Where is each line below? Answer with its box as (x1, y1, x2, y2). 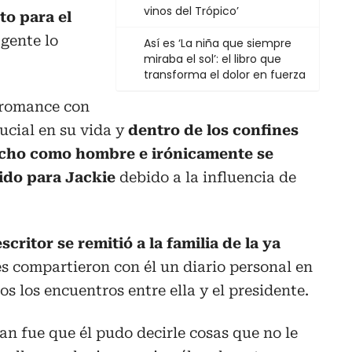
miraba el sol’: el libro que (144, 51, 281, 68)
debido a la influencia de (115, 169, 296, 186)
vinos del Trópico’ (144, 3, 239, 20)
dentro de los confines (128, 122, 299, 139)
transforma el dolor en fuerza (144, 67, 306, 83)
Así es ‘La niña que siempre (144, 35, 291, 52)
